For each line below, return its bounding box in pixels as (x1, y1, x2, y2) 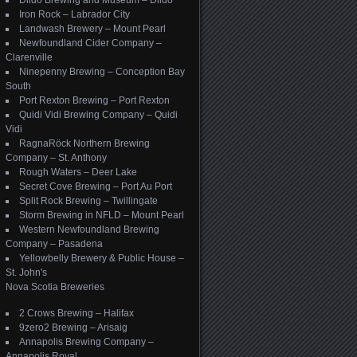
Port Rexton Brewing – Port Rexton (19, 95, 170, 106)
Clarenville (6, 52, 53, 63)
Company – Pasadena (6, 238, 103, 249)
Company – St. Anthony (6, 152, 107, 163)
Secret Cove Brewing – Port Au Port (19, 181, 172, 192)
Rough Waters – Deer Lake (19, 167, 137, 178)
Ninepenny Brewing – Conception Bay (19, 66, 185, 77)
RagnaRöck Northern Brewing (19, 138, 150, 149)
